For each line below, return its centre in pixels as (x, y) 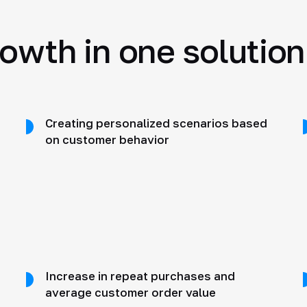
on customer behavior (107, 140)
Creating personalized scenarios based (156, 124)
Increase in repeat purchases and (140, 277)
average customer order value (130, 293)
